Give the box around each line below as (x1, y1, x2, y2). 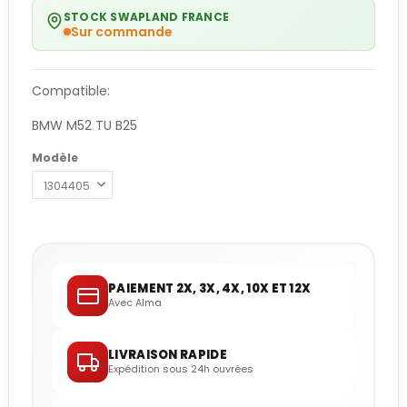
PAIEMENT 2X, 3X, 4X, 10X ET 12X (108, 280, 312, 298)
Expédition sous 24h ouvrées (108, 362, 253, 377)
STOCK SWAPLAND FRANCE (64, 9, 230, 25)
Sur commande (71, 23, 173, 42)
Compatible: (32, 82, 110, 101)
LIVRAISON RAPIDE (108, 346, 227, 364)
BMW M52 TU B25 (32, 116, 137, 135)
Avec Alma (108, 295, 162, 311)
